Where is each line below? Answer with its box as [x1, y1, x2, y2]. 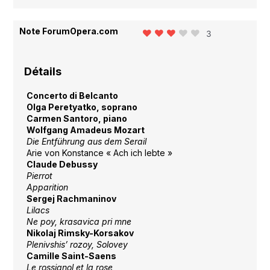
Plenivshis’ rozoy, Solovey [26, 239, 128, 250]
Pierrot [26, 171, 52, 181]
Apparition [26, 182, 68, 193]
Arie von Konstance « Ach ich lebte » [26, 148, 172, 159]
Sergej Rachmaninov [26, 193, 116, 204]
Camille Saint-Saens [26, 251, 116, 262]
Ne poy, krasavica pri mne [26, 216, 131, 227]
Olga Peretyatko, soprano [26, 102, 137, 113]
